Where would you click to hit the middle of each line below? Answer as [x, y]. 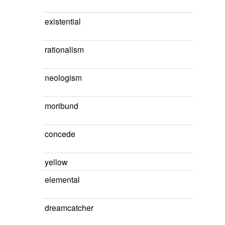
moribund [62, 105]
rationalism [64, 49]
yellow [56, 162]
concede [60, 134]
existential [63, 21]
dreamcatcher [69, 207]
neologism [63, 77]
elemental [62, 179]
